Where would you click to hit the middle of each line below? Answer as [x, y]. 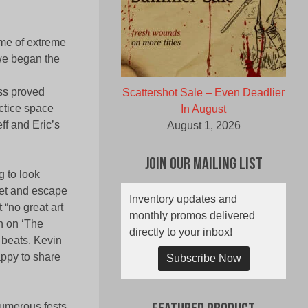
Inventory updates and [183, 199]
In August [203, 109]
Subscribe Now [203, 258]
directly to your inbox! [181, 232]
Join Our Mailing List [203, 165]
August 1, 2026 [203, 126]
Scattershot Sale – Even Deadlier [203, 93]
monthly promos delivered [192, 216]
